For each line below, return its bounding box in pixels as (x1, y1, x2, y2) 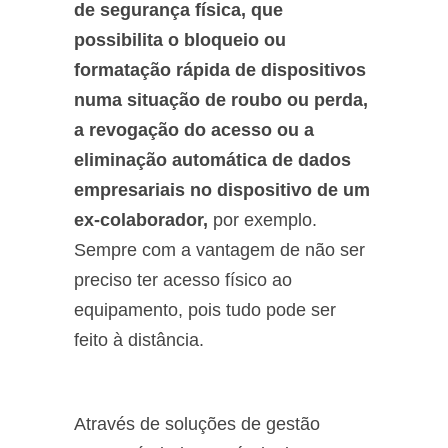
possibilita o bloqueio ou (74, 30, 286, 50)
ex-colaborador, (74, 210, 208, 230)
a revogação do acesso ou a (74, 120, 314, 140)
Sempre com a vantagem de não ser (74, 240, 365, 260)
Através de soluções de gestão (74, 414, 320, 434)
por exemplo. (208, 210, 317, 230)
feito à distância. (74, 330, 204, 350)
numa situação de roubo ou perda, (74, 90, 368, 110)
